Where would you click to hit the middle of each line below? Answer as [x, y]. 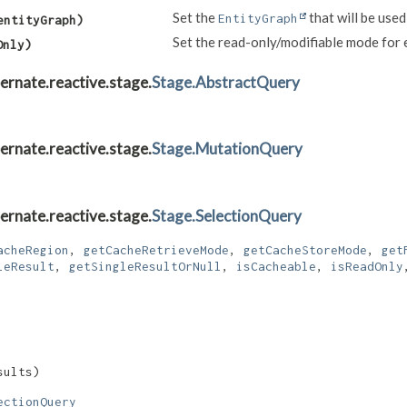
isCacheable [276, 266]
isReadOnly [367, 266]
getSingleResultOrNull [145, 266]
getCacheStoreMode [305, 249]
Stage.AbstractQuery [226, 83]
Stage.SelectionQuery [227, 215]
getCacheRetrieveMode [156, 249]
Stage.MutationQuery [227, 149]
